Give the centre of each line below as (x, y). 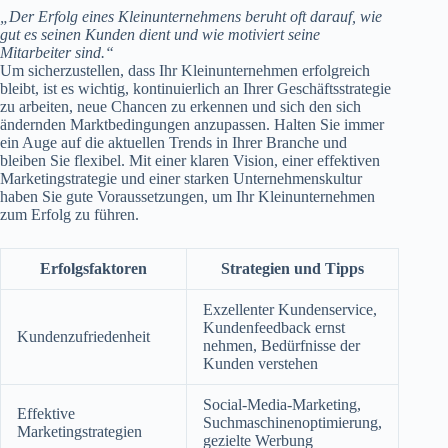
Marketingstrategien (79, 431)
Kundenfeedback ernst (274, 327)
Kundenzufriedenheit (83, 336)
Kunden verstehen (260, 363)
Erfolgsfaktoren (93, 268)
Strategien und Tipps (292, 268)
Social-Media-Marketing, (282, 404)
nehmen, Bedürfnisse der (281, 345)
